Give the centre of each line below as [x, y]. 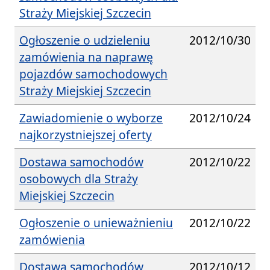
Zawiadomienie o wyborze [91, 118]
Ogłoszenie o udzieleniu [85, 40]
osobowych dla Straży [79, 178]
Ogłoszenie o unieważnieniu [96, 222]
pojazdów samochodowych [93, 74]
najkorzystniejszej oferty [86, 134]
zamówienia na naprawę [86, 57]
